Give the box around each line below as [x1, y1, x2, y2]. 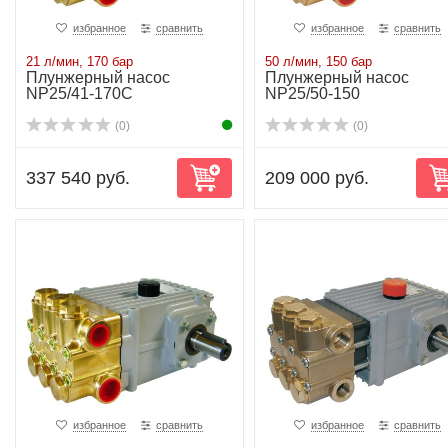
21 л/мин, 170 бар [26, 54, 133, 69]
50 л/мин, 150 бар [264, 54, 372, 69]
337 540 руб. [26, 168, 130, 188]
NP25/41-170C [26, 85, 133, 102]
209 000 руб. [264, 168, 369, 188]
